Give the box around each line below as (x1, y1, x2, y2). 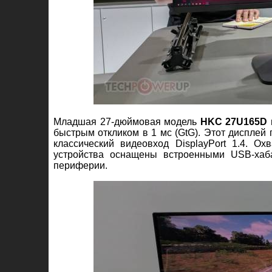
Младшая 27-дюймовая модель (53, 116, 200, 127)
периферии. (53, 160, 107, 171)
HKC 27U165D (200, 116, 268, 127)
